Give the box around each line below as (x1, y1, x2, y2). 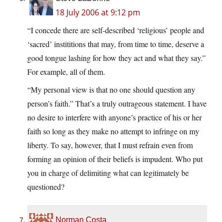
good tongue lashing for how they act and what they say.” (27, 53, 206, 63)
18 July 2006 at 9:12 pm (55, 7, 140, 18)
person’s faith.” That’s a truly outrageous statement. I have (27, 98, 207, 109)
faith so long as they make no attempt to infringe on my (27, 126, 199, 137)
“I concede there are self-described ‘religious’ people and (27, 25, 204, 36)
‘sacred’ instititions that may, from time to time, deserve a (27, 39, 204, 50)
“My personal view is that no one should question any (27, 84, 195, 95)
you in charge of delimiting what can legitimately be (27, 167, 189, 178)
